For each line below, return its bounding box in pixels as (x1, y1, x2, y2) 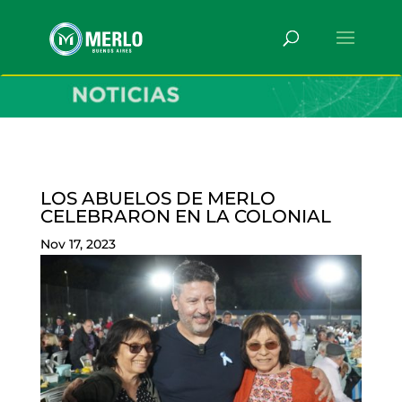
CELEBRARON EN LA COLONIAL (39, 205, 331, 228)
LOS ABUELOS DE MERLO (39, 188, 275, 210)
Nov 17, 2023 (39, 236, 116, 253)
